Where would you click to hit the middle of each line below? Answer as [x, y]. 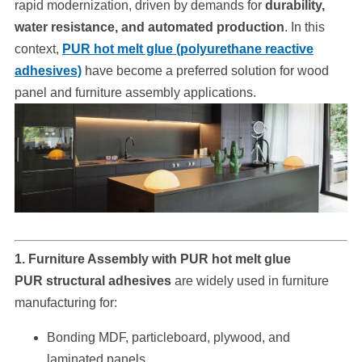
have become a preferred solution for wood [205, 70]
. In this [304, 27]
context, [38, 48]
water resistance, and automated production [149, 27]
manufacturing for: [65, 303]
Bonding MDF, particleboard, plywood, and [168, 337]
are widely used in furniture [250, 281]
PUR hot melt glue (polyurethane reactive [187, 48]
